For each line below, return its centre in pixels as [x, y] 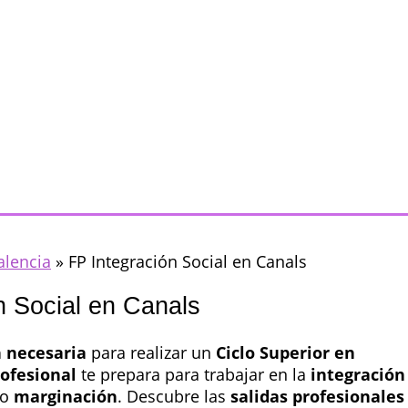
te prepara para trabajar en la [194, 374]
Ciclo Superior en [286, 352]
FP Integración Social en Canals [188, 261]
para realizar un [151, 352]
